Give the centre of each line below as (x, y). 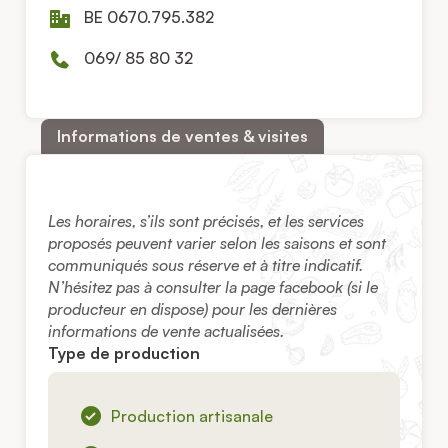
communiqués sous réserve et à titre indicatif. (206, 264)
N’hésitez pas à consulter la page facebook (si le (213, 286)
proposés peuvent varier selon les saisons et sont (217, 242)
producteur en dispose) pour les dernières (193, 308)
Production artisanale (192, 415)
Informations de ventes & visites (182, 136)
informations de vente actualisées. (166, 330)
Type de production (124, 352)
